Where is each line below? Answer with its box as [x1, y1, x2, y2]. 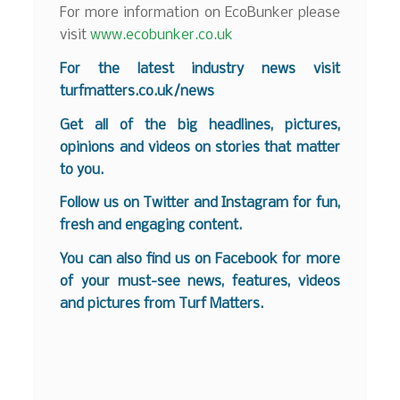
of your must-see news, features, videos [60, 274, 340, 290]
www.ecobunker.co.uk [90, 28, 234, 44]
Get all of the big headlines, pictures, [60, 117, 340, 133]
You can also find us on [60, 252, 216, 268]
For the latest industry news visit [60, 61, 340, 77]
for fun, [288, 196, 340, 212]
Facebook [215, 252, 279, 268]
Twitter [143, 196, 190, 212]
